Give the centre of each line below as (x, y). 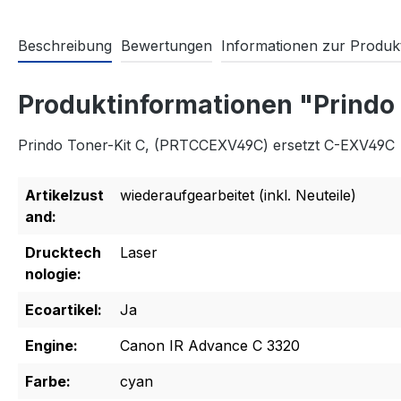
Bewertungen (166, 46)
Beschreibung (65, 46)
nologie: (53, 274)
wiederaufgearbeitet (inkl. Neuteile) (238, 196)
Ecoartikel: (64, 310)
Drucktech (63, 253)
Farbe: (48, 382)
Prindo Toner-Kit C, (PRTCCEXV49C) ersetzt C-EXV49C (206, 145)
